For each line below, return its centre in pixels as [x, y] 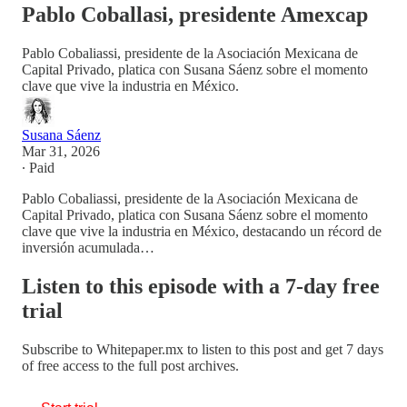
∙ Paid [38, 167]
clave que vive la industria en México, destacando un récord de [202, 231]
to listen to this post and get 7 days [283, 349]
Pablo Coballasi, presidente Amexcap [195, 14]
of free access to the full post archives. [130, 365]
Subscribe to [59, 349]
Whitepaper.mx [140, 349]
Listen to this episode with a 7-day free [201, 286]
